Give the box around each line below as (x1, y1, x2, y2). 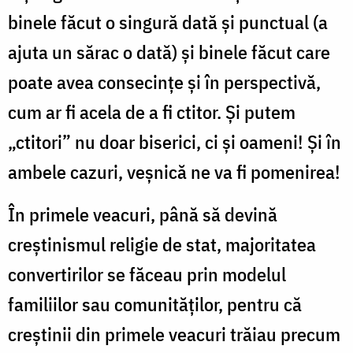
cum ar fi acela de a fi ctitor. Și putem (8, 98, 295, 124)
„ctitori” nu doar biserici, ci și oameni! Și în (8, 128, 341, 154)
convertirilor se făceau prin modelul (8, 261, 286, 287)
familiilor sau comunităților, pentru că (8, 291, 302, 317)
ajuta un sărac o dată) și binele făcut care (8, 39, 330, 65)
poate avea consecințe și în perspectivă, (8, 69, 321, 95)
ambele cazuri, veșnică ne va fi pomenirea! (8, 158, 340, 184)
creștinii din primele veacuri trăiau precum (8, 321, 340, 347)
